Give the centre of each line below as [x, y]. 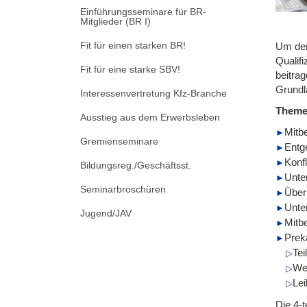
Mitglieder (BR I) [115, 21]
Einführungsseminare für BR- [143, 11]
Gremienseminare [119, 141]
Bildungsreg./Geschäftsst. [136, 165]
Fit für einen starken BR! [133, 45]
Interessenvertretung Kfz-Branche [153, 93]
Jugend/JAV [106, 213]
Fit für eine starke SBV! [130, 69]
